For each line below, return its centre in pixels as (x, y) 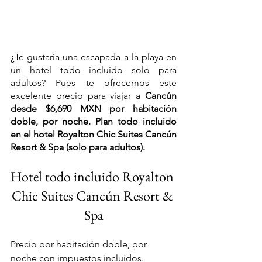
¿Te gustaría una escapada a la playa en (94, 57)
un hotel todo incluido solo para (94, 70)
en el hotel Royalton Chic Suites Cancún (94, 134)
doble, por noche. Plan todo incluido (94, 121)
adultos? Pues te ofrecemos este (94, 83)
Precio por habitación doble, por (80, 244)
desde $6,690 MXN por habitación (94, 108)
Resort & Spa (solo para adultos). (78, 147)
